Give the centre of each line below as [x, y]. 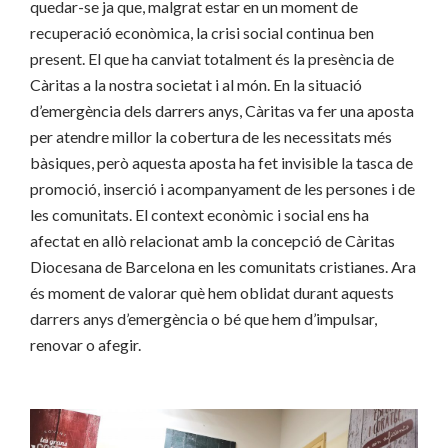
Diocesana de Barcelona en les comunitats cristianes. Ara [223, 266]
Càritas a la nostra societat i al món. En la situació [196, 84]
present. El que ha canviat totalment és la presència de [212, 58]
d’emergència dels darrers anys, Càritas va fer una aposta [222, 110]
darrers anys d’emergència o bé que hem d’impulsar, [203, 318]
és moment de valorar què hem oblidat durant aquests [212, 292]
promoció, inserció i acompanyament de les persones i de [222, 188]
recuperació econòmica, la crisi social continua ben [202, 32]
